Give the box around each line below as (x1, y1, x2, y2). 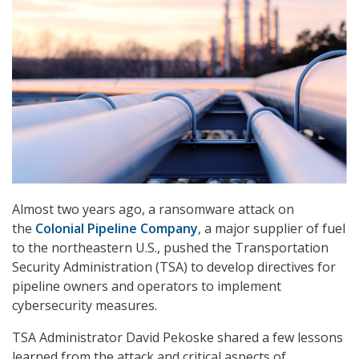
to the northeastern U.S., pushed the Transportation (12, 239, 329, 257)
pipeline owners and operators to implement (12, 277, 281, 296)
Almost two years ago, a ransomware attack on (12, 200, 294, 219)
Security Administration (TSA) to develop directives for (12, 258, 336, 276)
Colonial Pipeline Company (35, 220, 198, 238)
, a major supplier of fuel (198, 220, 345, 238)
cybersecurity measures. (12, 296, 157, 315)
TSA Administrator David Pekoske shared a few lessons (12, 329, 343, 347)
